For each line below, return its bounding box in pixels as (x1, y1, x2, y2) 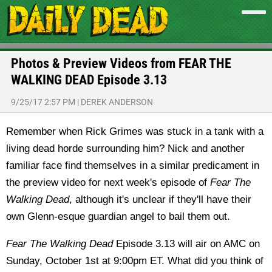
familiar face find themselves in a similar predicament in (6, 160, 259, 171)
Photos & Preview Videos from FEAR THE (11, 56, 231, 71)
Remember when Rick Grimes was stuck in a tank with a (6, 126, 263, 137)
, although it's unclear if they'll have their (69, 194, 251, 205)
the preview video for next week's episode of (6, 177, 210, 188)
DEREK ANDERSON (81, 97, 153, 107)
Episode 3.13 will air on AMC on (113, 238, 260, 250)
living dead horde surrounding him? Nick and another (6, 143, 245, 154)
